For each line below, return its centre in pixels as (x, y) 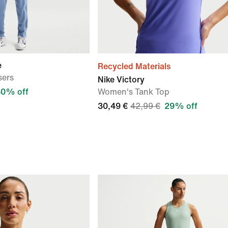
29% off (181, 106)
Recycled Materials (134, 66)
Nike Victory (121, 80)
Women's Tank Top (134, 92)
